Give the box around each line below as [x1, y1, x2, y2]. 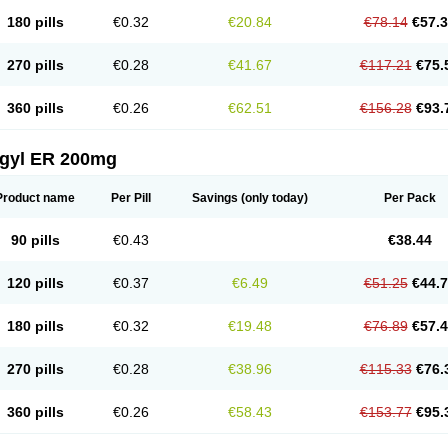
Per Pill [110, 191, 151, 205]
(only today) [238, 191, 308, 205]
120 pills [6, 275, 64, 291]
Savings [192, 191, 238, 205]
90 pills [10, 232, 60, 248]
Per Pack [383, 191, 436, 205]
